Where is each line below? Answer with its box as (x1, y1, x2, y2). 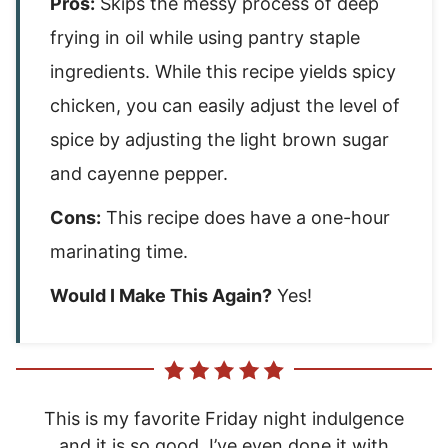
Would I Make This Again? (50, 285, 272, 306)
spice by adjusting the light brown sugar (50, 129, 389, 150)
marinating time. (50, 241, 188, 262)
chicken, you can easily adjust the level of (50, 95, 400, 116)
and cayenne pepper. (50, 163, 228, 184)
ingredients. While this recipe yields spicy (50, 61, 396, 82)
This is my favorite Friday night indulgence (44, 407, 404, 429)
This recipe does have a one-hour (101, 207, 390, 228)
